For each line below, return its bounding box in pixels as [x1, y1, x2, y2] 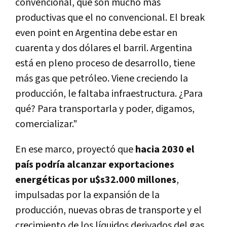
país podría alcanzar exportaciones [15, 158, 174, 171]
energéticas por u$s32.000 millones [15, 173, 176, 186]
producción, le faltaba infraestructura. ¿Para [15, 87, 203, 100]
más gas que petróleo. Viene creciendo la [15, 71, 188, 85]
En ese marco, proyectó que [15, 142, 135, 156]
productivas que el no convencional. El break [15, 11, 205, 24]
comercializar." [15, 117, 78, 131]
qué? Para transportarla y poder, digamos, [15, 102, 195, 116]
